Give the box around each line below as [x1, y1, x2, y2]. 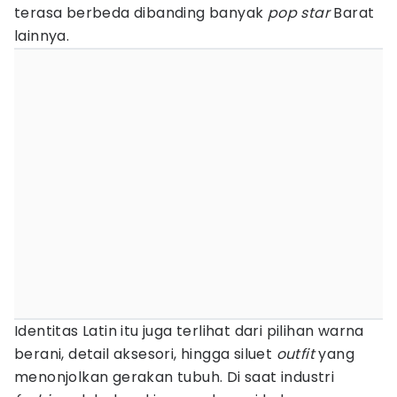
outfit [276, 344, 319, 364]
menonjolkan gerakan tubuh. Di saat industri [14, 367, 335, 387]
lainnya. [14, 26, 70, 46]
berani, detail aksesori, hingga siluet [14, 344, 276, 364]
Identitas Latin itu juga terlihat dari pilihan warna [14, 321, 364, 341]
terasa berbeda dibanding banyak [14, 3, 268, 23]
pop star [267, 3, 331, 23]
